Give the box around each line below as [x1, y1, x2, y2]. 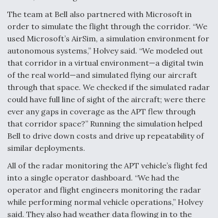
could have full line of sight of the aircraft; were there [7, 94, 205, 105]
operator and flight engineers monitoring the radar [7, 185, 201, 195]
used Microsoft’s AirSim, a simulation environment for [7, 34, 209, 44]
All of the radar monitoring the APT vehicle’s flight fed [7, 161, 207, 171]
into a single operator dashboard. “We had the [7, 173, 179, 183]
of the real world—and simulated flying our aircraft [7, 70, 197, 80]
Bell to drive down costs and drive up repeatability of [7, 131, 204, 141]
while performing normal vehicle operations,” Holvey [7, 197, 203, 207]
